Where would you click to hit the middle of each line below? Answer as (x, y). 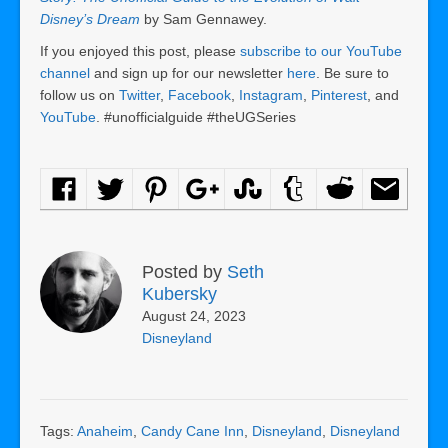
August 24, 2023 (194, 315)
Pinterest (339, 94)
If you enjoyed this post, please (140, 50)
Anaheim (105, 430)
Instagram (271, 94)
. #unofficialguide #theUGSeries (196, 116)
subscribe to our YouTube (321, 50)
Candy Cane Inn (192, 430)
